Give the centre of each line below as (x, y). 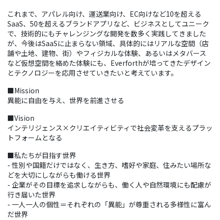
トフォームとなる (35, 138)
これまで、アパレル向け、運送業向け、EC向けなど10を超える (104, 14)
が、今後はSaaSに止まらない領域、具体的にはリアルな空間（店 (108, 43)
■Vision (21, 118)
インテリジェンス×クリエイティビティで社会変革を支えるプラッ (110, 128)
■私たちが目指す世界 (42, 155)
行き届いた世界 (31, 195)
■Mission (23, 91)
